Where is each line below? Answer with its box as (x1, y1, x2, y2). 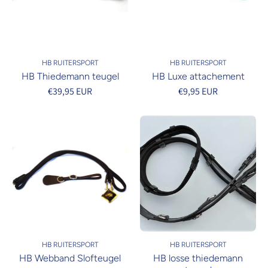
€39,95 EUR (48, 85, 92, 98)
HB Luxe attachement (151, 71, 245, 82)
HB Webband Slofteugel (19, 252, 121, 264)
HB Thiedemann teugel (21, 71, 119, 82)
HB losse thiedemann (153, 252, 243, 264)
